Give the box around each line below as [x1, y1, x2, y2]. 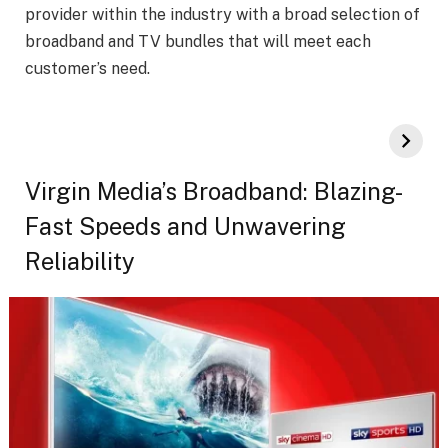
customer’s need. [25, 59, 154, 79]
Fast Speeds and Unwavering [25, 211, 346, 240]
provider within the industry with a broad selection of [25, 5, 420, 25]
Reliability [25, 246, 135, 275]
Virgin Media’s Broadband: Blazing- [25, 176, 403, 205]
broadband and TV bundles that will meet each [25, 32, 371, 52]
